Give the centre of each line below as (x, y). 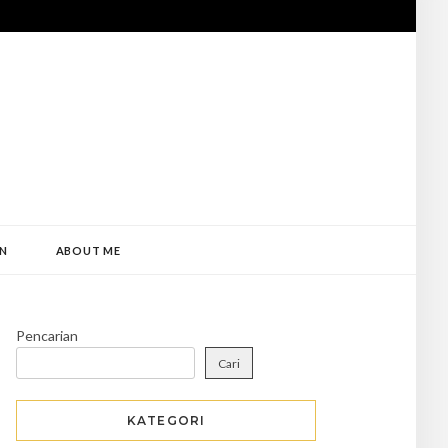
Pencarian (47, 335)
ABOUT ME (88, 250)
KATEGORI (166, 420)
